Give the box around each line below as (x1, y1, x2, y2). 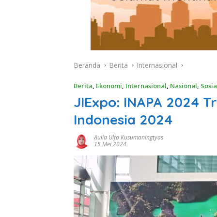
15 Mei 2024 (94, 140, 126, 149)
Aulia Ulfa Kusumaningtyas (94, 133, 163, 142)
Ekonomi (96, 81, 122, 91)
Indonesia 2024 (74, 111, 172, 128)
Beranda (74, 61, 100, 70)
